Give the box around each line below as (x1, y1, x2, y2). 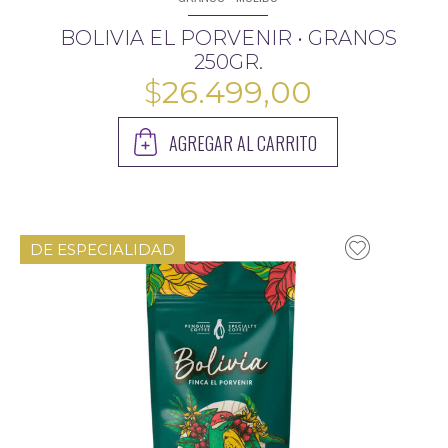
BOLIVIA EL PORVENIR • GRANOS (59, 25, 397, 50)
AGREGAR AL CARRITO (169, 130, 318, 157)
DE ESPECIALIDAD (30, 240, 175, 260)
